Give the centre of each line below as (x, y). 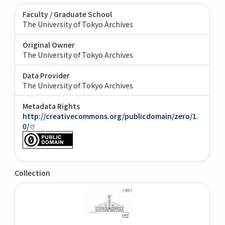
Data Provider (46, 75)
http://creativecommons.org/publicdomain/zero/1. (111, 116)
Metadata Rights (51, 106)
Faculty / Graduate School (68, 14)
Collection (33, 173)
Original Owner (49, 44)
